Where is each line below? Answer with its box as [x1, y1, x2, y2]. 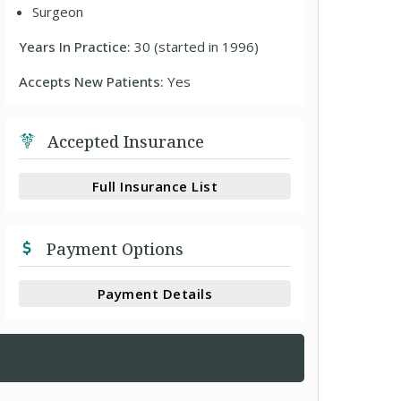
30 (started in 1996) [134, 38, 260, 55]
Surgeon [32, 3, 84, 21]
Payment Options [42, 238, 184, 260]
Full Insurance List [91, 176, 218, 195]
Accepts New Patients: [19, 73, 168, 90]
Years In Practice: [19, 38, 135, 55]
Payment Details [97, 284, 213, 303]
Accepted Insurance [43, 131, 205, 152]
